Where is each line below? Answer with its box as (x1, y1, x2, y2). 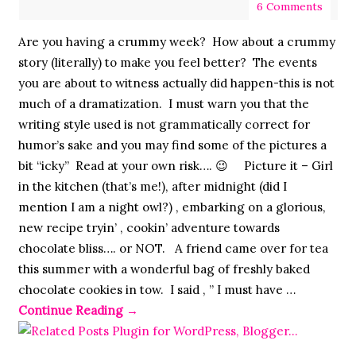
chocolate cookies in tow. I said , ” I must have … (17, 282, 296, 298)
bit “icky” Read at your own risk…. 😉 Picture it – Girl (17, 158, 333, 174)
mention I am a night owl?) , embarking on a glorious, (17, 199, 326, 215)
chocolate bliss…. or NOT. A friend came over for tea (17, 241, 328, 257)
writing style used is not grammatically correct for (17, 117, 310, 133)
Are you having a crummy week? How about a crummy (17, 34, 335, 50)
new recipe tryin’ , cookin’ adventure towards (17, 220, 280, 236)
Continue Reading (17, 303, 126, 319)
